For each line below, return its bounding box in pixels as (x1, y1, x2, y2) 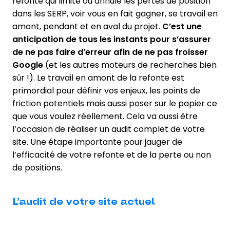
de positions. (12, 161, 62, 174)
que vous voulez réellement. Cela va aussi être (12, 110, 198, 122)
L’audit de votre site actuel (12, 195, 155, 208)
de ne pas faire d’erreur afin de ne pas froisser (12, 46, 208, 58)
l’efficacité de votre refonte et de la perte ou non (12, 148, 211, 161)
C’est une (162, 20, 202, 32)
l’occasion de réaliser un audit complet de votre (12, 123, 205, 135)
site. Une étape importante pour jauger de (12, 136, 182, 148)
